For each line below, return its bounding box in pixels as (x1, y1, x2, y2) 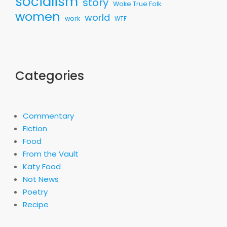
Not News (23, 173, 59, 184)
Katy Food (23, 161, 61, 172)
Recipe (23, 199, 49, 210)
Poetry (23, 186, 48, 197)
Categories (15, 67, 84, 84)
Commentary (23, 110, 74, 121)
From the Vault (23, 148, 79, 159)
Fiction (23, 123, 47, 134)
